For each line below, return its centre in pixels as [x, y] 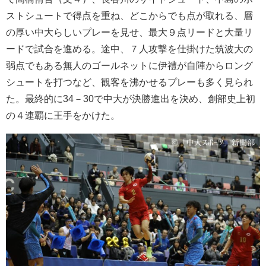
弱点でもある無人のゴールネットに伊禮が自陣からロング [129, 65]
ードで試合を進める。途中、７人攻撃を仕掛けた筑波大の [129, 49]
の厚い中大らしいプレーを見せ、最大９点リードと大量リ [129, 32]
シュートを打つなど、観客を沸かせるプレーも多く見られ [129, 82]
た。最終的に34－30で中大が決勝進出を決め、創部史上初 [131, 99]
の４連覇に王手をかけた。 [63, 115]
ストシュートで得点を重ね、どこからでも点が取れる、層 [129, 15]
